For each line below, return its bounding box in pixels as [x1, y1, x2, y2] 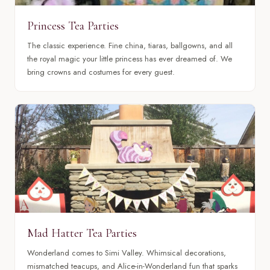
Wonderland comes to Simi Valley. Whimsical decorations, [27, 247, 226, 259]
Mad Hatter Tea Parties [27, 225, 137, 240]
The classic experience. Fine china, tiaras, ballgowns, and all [27, 40, 233, 52]
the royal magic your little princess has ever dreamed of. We [27, 53, 232, 65]
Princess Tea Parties [27, 18, 119, 33]
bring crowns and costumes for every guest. [27, 66, 175, 78]
